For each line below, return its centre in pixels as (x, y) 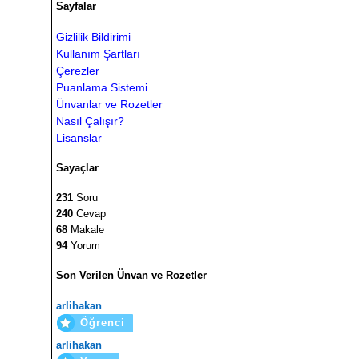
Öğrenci (103, 322)
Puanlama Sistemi (102, 87)
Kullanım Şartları (98, 53)
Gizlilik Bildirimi (93, 36)
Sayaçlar (77, 167)
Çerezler (78, 70)
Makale (86, 230)
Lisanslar (79, 137)
